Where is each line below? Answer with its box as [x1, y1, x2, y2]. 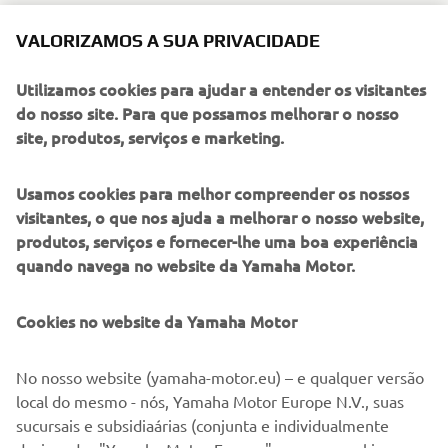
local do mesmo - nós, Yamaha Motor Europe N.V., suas [16, 391, 404, 411]
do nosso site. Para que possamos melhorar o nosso [16, 102, 399, 124]
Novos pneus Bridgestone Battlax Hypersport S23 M [56, 27, 426, 47]
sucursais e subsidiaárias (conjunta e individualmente [16, 415, 389, 435]
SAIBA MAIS [185, 204, 263, 223]
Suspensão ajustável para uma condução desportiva [56, 51, 419, 71]
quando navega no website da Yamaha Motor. [16, 254, 355, 276]
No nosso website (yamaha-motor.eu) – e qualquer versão [16, 367, 424, 387]
